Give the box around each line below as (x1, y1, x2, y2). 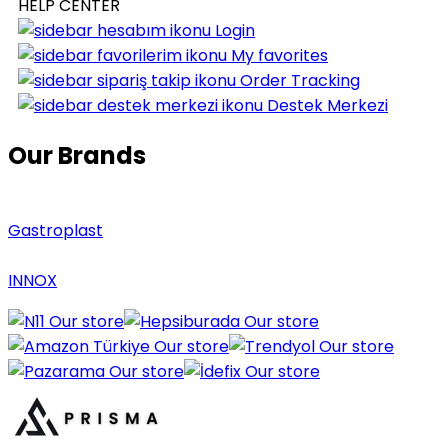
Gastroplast (8, 218, 103, 242)
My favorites (227, 44, 328, 67)
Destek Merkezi (263, 94, 388, 117)
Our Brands (8, 138, 146, 172)
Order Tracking (236, 69, 360, 92)
